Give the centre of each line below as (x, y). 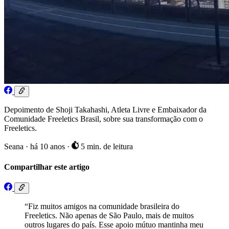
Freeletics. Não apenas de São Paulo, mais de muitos (109, 216)
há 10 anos (49, 147)
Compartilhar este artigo (47, 167)
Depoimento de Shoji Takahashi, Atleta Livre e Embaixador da (105, 110)
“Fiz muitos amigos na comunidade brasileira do (102, 207)
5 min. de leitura (106, 147)
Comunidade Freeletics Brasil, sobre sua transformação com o (104, 119)
